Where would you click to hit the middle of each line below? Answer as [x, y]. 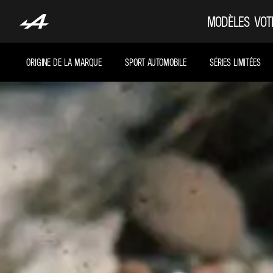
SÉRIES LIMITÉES [235, 62]
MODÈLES [228, 21]
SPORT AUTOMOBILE [156, 62]
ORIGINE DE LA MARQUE [64, 62]
